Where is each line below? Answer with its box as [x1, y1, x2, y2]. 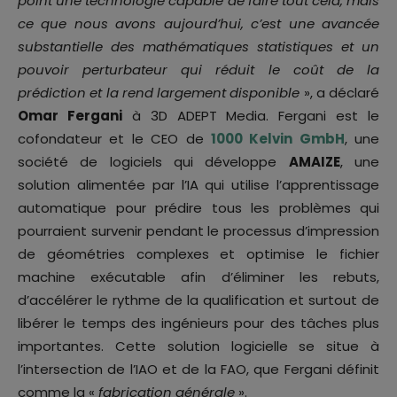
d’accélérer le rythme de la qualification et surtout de [18, 291, 379, 310]
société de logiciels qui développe [18, 152, 289, 172]
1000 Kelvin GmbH [210, 129, 345, 149]
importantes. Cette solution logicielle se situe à [18, 337, 379, 356]
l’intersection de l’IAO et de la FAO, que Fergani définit [18, 360, 379, 379]
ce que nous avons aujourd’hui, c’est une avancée [18, 14, 379, 34]
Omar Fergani [18, 106, 122, 126]
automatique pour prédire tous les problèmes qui [18, 198, 379, 218]
